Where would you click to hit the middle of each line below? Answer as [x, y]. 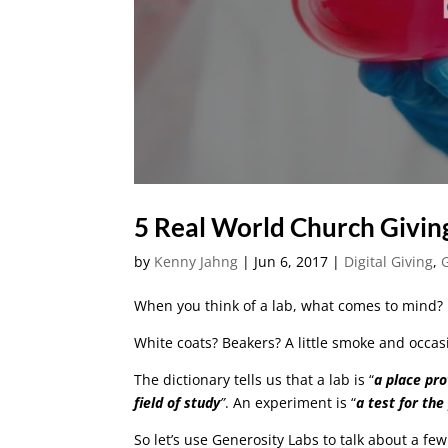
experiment [294, 402]
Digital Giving [389, 261]
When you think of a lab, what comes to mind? [289, 305]
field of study [177, 402]
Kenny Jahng [196, 261]
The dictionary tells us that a [232, 379]
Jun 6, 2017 [291, 261]
